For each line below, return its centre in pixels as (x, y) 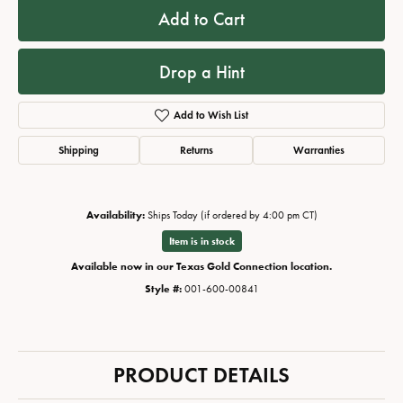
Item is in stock (201, 241)
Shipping (78, 150)
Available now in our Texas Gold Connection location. (201, 266)
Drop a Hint (201, 72)
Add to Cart (201, 18)
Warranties (319, 150)
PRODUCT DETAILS (201, 375)
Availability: (115, 215)
